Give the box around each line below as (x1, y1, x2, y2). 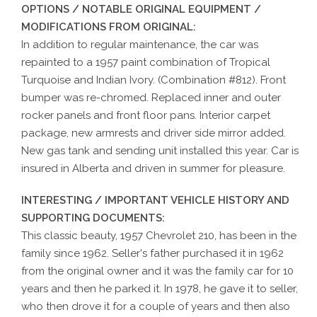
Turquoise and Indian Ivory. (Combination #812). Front (21, 73, 287, 86)
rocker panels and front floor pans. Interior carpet (21, 108, 271, 122)
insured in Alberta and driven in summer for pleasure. (21, 161, 286, 175)
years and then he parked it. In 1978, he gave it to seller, (21, 282, 299, 295)
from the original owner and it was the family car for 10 (21, 264, 294, 277)
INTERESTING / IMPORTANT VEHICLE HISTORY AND (21, 193, 290, 207)
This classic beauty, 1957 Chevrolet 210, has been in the (21, 229, 297, 242)
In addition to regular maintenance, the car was (21, 38, 259, 51)
